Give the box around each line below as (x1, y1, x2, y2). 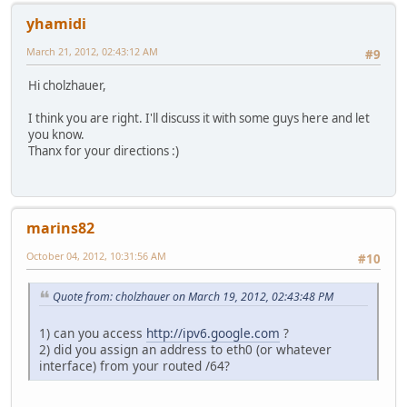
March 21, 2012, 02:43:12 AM (26, 44, 158, 58)
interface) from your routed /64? (39, 357, 230, 375)
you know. (28, 126, 84, 143)
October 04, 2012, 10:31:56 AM (26, 249, 166, 263)
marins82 (26, 218, 94, 239)
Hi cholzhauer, (28, 77, 106, 94)
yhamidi (26, 13, 86, 34)
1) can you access (39, 324, 146, 342)
